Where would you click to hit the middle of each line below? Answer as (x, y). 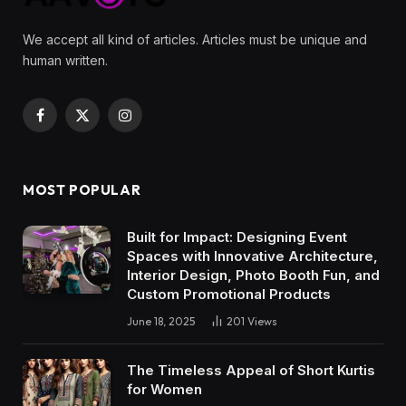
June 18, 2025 (161, 322)
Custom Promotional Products (229, 295)
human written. (65, 61)
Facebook (69, 123)
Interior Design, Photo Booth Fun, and (253, 275)
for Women (164, 390)
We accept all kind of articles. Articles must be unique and (195, 40)
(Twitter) (106, 142)
